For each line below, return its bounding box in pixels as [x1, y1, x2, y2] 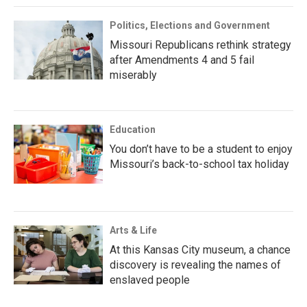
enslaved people [110, 273, 190, 287]
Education [110, 124, 156, 136]
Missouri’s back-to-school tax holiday [110, 158, 289, 171]
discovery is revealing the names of [110, 258, 281, 272]
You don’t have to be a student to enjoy [110, 143, 293, 156]
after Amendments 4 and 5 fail [110, 53, 254, 67]
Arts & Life [110, 225, 157, 236]
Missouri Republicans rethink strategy [110, 38, 291, 52]
